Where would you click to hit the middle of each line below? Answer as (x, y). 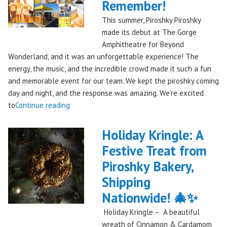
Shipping (126, 182)
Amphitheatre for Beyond (143, 45)
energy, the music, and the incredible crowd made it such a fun (110, 69)
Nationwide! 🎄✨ (149, 198)
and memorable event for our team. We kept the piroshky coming (113, 81)
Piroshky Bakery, (147, 166)
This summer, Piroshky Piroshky (151, 20)
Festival (82, 190)
